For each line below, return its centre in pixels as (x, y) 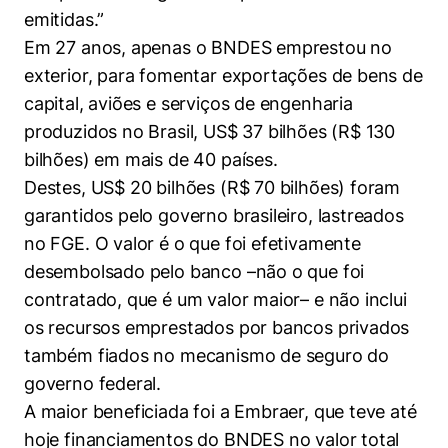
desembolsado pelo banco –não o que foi (194, 271)
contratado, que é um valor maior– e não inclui (215, 299)
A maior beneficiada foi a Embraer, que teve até (220, 411)
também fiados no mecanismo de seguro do (206, 355)
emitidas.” (64, 19)
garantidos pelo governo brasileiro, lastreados (214, 215)
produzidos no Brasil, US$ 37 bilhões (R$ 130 (210, 131)
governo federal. (93, 383)
